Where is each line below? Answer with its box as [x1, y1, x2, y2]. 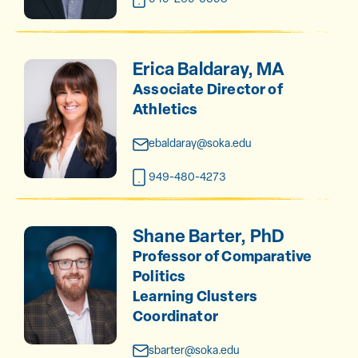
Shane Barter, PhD [132, 223, 285, 248]
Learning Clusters [132, 285, 258, 306]
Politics [132, 265, 186, 286]
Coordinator [132, 305, 218, 326]
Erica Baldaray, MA [132, 57, 285, 82]
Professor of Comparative [132, 245, 312, 266]
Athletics [132, 99, 198, 120]
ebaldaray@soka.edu [148, 136, 251, 151]
